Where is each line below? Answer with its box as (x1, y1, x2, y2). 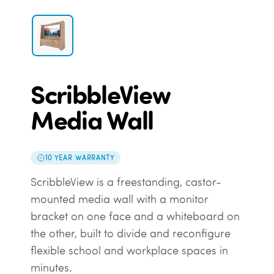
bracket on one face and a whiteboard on (30, 209, 240, 224)
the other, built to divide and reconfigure (30, 226, 231, 241)
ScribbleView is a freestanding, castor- (30, 175, 221, 190)
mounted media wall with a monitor (30, 192, 209, 207)
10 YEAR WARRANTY (45, 153, 114, 162)
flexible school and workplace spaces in (30, 243, 228, 258)
